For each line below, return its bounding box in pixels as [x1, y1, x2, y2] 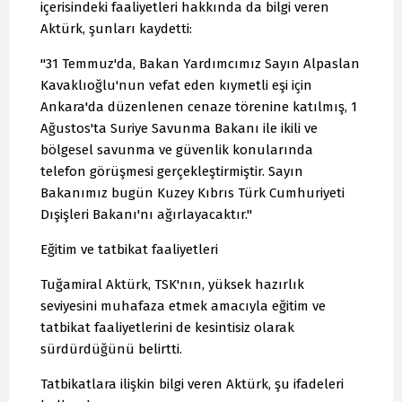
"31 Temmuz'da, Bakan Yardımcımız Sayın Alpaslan [40, 56, 360, 73]
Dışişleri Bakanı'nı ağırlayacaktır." [40, 206, 252, 223]
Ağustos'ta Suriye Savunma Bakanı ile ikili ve [40, 120, 318, 137]
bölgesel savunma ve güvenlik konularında [40, 142, 313, 159]
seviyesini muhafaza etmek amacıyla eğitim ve [40, 298, 326, 315]
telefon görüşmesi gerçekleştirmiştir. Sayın [40, 163, 303, 180]
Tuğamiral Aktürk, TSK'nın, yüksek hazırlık [40, 276, 304, 293]
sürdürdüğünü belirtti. [40, 341, 182, 358]
